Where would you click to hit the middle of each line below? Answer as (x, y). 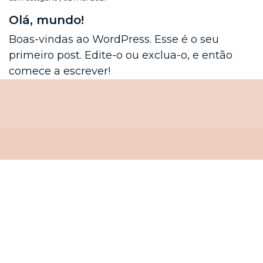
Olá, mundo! (46, 20)
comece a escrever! (60, 71)
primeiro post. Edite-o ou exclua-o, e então (121, 55)
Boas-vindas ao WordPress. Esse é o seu (114, 39)
